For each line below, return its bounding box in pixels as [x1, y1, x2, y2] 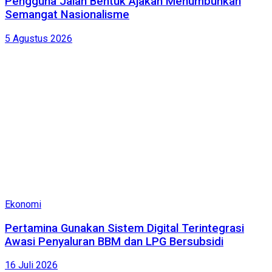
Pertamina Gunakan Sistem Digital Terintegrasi [5, 221, 244, 235]
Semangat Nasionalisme [5, 8, 129, 22]
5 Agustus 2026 [5, 33, 72, 45]
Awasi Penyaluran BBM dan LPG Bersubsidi [5, 234, 223, 248]
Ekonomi [5, 199, 41, 211]
